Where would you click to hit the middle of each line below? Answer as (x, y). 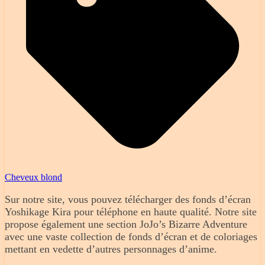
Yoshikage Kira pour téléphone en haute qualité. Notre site (131, 212)
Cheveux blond (33, 177)
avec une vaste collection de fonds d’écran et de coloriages (131, 237)
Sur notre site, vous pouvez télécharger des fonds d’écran (128, 200)
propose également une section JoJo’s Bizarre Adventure (126, 224)
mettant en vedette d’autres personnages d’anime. (111, 249)
